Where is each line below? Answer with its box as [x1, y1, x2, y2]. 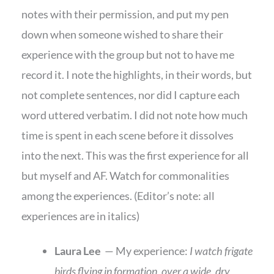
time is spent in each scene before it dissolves [21, 128, 234, 142]
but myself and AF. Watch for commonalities [21, 168, 229, 182]
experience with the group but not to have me [21, 47, 234, 61]
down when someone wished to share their [21, 27, 223, 41]
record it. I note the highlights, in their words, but [21, 67, 252, 81]
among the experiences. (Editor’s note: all [21, 188, 215, 202]
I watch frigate [190, 244, 253, 258]
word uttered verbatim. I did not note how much [21, 108, 248, 122]
